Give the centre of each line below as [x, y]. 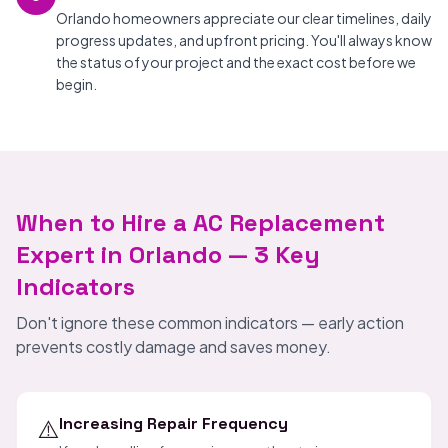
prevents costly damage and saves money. [173, 346]
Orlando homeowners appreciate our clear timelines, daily [244, 18]
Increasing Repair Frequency [173, 423]
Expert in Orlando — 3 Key [168, 254]
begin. [76, 84]
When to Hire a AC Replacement [200, 222]
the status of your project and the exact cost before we [236, 62]
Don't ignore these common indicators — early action [210, 322]
